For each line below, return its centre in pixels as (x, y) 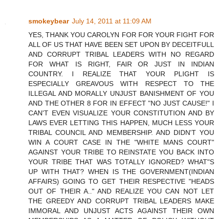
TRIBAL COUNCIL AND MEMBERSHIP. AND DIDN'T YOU (121, 132)
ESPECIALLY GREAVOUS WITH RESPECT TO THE (121, 83)
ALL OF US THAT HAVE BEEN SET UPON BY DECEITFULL (121, 44)
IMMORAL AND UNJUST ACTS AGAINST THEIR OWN (121, 210)
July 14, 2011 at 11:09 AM (112, 21)
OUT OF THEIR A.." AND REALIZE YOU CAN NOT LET (121, 191)
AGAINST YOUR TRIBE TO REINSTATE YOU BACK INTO (121, 152)
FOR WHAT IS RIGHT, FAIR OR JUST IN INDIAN (121, 64)
